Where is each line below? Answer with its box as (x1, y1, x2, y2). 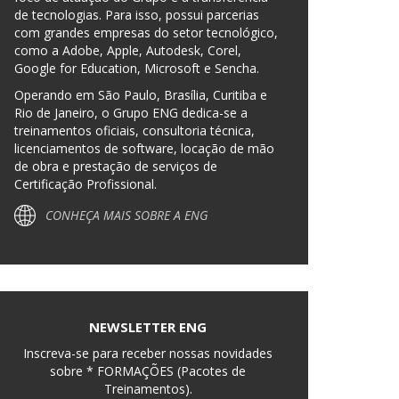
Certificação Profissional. (14, 175, 157, 192)
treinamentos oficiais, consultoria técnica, (14, 122, 255, 139)
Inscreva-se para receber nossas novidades (23, 345, 273, 362)
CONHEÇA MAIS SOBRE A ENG (45, 207, 208, 224)
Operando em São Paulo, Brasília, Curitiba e (14, 86, 267, 103)
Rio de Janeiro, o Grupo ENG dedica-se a (14, 104, 248, 121)
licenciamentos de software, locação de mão (14, 140, 274, 157)
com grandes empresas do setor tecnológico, (14, 24, 278, 41)
